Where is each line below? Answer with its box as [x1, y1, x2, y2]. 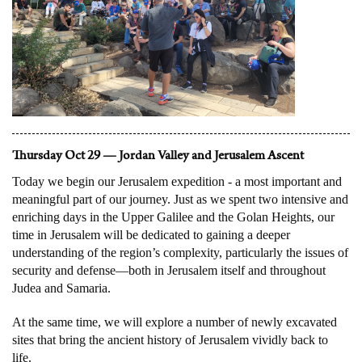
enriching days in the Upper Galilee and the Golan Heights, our [12, 209, 335, 224]
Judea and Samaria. [12, 280, 111, 295]
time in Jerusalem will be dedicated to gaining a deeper [12, 227, 290, 242]
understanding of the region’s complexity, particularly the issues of [12, 245, 348, 259]
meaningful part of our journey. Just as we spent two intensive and [12, 192, 348, 206]
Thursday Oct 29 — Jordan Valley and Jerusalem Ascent [12, 149, 304, 164]
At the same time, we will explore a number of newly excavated [12, 314, 337, 329]
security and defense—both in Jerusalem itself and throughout [12, 263, 326, 277]
